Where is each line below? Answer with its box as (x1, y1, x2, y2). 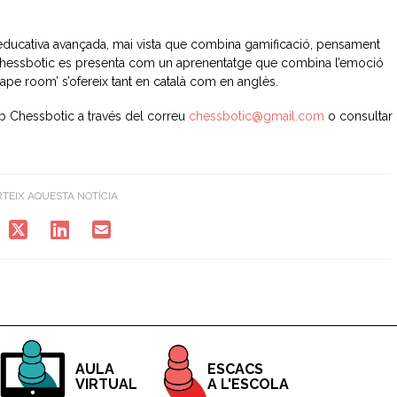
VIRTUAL (75, 375, 137, 393)
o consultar (323, 109, 393, 124)
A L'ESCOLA (207, 375, 289, 393)
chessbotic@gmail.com (188, 109, 324, 124)
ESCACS (207, 360, 263, 378)
